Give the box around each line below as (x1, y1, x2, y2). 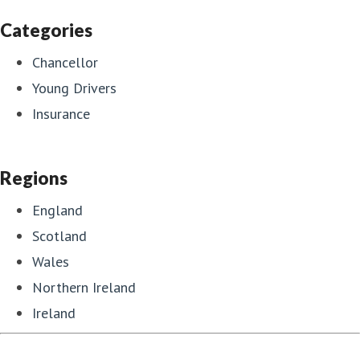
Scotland (32, 227, 87, 246)
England (32, 201, 83, 220)
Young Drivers (32, 79, 117, 98)
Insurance (32, 104, 90, 124)
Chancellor (32, 53, 98, 72)
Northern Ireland (32, 278, 136, 297)
